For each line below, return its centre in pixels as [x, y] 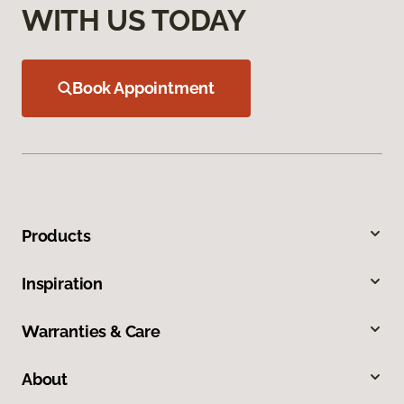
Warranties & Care [91, 332]
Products [56, 236]
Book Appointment [144, 88]
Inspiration [63, 284]
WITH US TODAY [134, 21]
